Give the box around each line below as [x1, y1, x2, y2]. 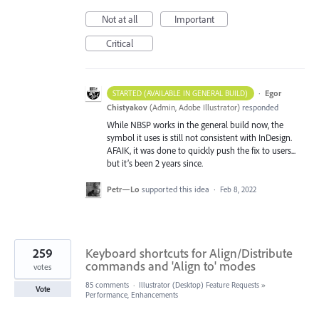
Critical [105, 36, 133, 50]
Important [174, 12, 214, 26]
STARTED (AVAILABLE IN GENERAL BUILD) [113, 88, 249, 98]
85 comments [85, 279, 129, 290]
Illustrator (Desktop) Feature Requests [139, 279, 259, 290]
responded [240, 101, 278, 113]
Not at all [101, 12, 137, 26]
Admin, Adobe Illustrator [152, 101, 237, 113]
